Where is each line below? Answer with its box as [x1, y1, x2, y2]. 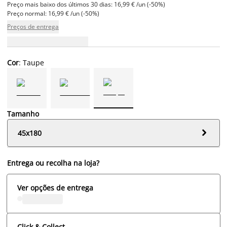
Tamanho [7, 108, 39, 119]
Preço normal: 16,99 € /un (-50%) [7, 9, 99, 18]
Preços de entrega [7, 22, 59, 31]
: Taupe [19, 57, 44, 67]
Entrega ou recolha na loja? [7, 158, 99, 168]
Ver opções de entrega [17, 182, 93, 193]
